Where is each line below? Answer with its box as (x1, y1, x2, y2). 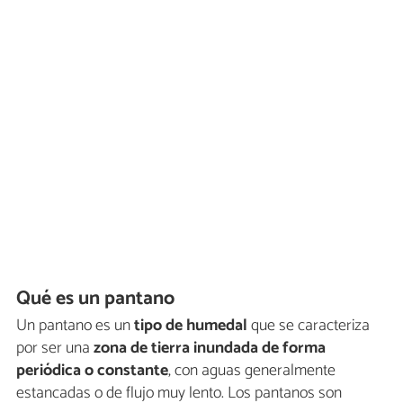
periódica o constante (16, 357, 168, 385)
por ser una (16, 335, 90, 363)
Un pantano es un (16, 312, 134, 340)
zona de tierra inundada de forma (90, 335, 326, 363)
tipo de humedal (134, 312, 247, 340)
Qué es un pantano (16, 282, 175, 315)
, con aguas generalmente (168, 357, 336, 385)
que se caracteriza (247, 312, 370, 340)
